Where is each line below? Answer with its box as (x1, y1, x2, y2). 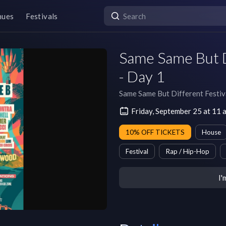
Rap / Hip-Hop (165, 147, 209, 155)
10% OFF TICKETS (126, 128, 185, 136)
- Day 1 (119, 67, 164, 85)
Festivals (26, 11, 58, 21)
